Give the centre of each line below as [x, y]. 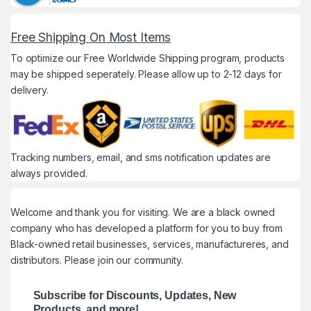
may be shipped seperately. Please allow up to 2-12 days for [146, 74]
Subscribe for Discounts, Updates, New [135, 295]
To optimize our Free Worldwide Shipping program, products [148, 58]
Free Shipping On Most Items [91, 37]
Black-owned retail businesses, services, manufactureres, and [150, 244]
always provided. [49, 173]
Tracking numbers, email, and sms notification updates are [141, 157]
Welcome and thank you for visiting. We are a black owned [143, 212]
